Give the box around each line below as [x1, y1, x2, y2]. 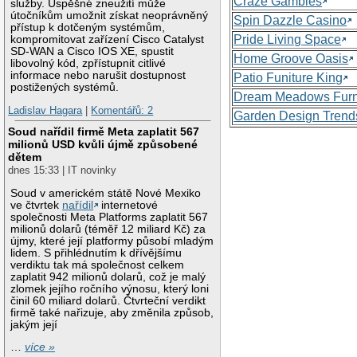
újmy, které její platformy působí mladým [10, 234, 214, 247]
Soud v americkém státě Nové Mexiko [10, 186, 202, 199]
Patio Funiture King [233, 70, 343, 84]
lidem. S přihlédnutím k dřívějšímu [10, 246, 182, 259]
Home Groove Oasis [233, 51, 349, 65]
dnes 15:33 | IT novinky [8, 164, 117, 177]
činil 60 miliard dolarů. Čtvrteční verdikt [10, 294, 206, 307]
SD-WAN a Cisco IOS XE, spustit [10, 45, 175, 57]
